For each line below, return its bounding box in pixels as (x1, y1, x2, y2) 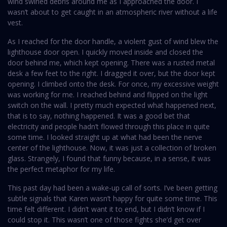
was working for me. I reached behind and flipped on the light (8, 90, 208, 100)
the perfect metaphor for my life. (8, 164, 115, 174)
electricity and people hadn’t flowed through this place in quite (8, 122, 210, 132)
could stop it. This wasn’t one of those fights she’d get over (8, 215, 201, 225)
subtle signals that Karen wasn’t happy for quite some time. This (8, 194, 217, 204)
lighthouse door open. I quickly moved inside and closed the (8, 47, 203, 57)
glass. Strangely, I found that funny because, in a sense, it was (8, 154, 211, 164)
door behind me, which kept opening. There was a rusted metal (8, 58, 215, 68)
